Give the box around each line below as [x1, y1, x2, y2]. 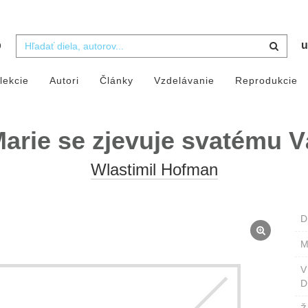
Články [99, 75, 133, 87]
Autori [49, 75, 79, 87]
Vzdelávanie [153, 75, 214, 87]
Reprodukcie [234, 75, 298, 87]
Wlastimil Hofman [90, 160, 218, 179]
